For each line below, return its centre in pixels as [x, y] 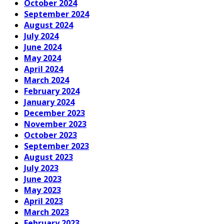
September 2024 [56, 14]
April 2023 [43, 201]
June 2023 [43, 179]
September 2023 [56, 146]
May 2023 [42, 190]
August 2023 [48, 157]
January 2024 [49, 102]
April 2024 [43, 69]
